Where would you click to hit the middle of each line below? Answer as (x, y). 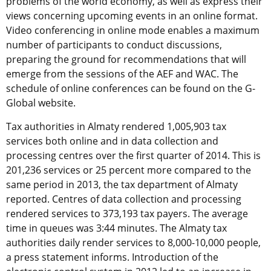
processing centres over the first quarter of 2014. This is (133, 156)
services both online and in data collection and (112, 141)
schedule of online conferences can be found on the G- (131, 89)
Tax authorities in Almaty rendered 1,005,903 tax (116, 127)
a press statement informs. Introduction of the (112, 257)
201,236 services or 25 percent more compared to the (129, 170)
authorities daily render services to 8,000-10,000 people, (133, 243)
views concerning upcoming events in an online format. (132, 16)
